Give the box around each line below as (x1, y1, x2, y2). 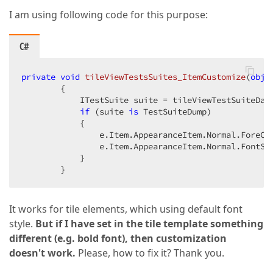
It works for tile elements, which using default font (9, 202, 243, 216)
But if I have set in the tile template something (35, 217, 263, 230)
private (21, 71, 55, 82)
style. (9, 217, 35, 230)
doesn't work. (9, 246, 76, 260)
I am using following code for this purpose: (9, 8, 208, 21)
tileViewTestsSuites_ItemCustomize (85, 71, 246, 82)
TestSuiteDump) (138, 106, 211, 117)
